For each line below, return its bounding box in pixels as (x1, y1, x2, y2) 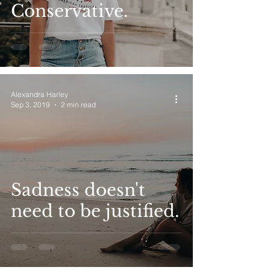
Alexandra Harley (11, 90, 68, 99)
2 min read (61, 100, 96, 109)
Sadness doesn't (11, 180, 145, 201)
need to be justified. (11, 201, 179, 222)
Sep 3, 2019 (11, 100, 50, 109)
